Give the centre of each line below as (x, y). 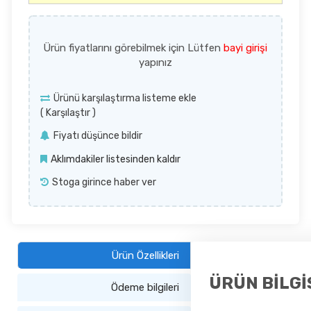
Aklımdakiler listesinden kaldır (116, 159)
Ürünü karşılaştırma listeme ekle (125, 98)
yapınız (155, 62)
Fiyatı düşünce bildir (98, 136)
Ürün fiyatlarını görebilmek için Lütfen (134, 48)
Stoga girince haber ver (104, 183)
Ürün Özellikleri (145, 255)
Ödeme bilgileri (145, 288)
